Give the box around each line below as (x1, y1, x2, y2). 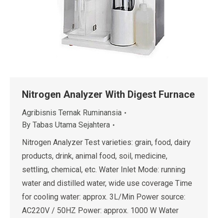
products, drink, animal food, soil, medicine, (22, 151, 167, 161)
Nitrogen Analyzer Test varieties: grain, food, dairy (22, 138, 191, 147)
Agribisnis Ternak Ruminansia (22, 108, 122, 117)
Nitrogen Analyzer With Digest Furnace (22, 89, 195, 100)
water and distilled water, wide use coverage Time (22, 179, 192, 188)
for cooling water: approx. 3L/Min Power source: (22, 192, 185, 201)
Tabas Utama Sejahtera (33, 120, 110, 129)
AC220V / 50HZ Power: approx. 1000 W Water (22, 206, 179, 215)
